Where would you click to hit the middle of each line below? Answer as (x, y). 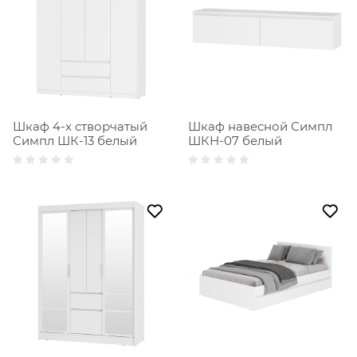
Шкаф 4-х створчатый (80, 127)
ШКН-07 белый (235, 141)
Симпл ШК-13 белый (75, 141)
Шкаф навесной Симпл (260, 127)
